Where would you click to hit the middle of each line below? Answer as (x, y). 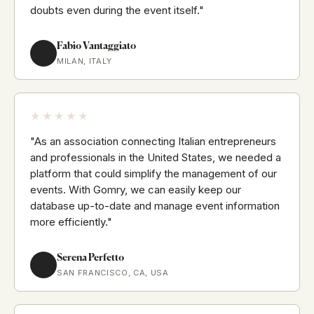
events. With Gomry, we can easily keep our (136, 190)
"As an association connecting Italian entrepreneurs (153, 142)
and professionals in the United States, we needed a (156, 158)
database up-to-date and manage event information (155, 206)
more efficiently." (71, 222)
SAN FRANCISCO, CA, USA (113, 273)
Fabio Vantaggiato (96, 47)
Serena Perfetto (90, 258)
